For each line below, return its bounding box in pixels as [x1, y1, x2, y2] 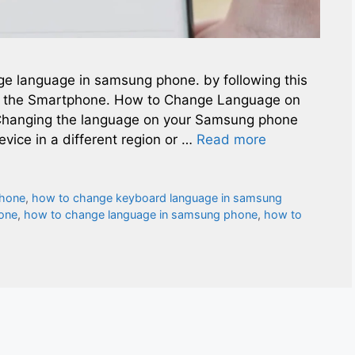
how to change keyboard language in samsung [32, 190, 283, 204]
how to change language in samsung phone [24, 207, 258, 221]
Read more [197, 131, 266, 147]
